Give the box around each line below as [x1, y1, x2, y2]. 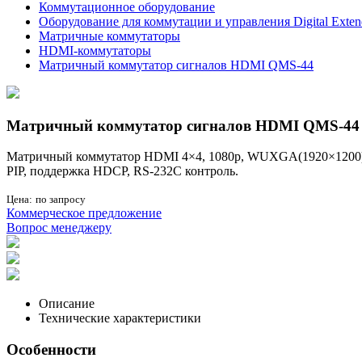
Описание [39, 297, 95, 311]
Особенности [6, 341, 96, 359]
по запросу [36, 193, 86, 206]
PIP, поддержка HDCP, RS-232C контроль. [6, 164, 238, 179]
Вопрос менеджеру [6, 221, 112, 235]
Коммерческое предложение [6, 206, 162, 221]
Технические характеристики [39, 311, 201, 326]
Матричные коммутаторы [39, 29, 180, 43]
